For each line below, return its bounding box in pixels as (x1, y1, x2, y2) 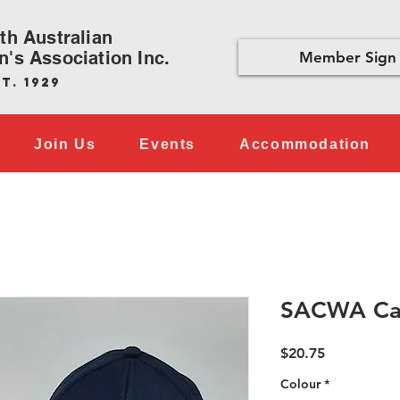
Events (139, 137, 196, 152)
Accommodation (239, 137, 371, 152)
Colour (280, 376, 321, 392)
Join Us (33, 137, 96, 152)
